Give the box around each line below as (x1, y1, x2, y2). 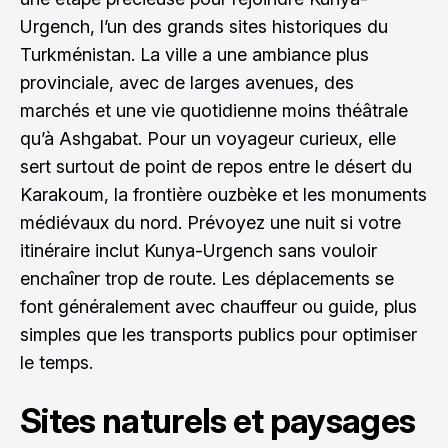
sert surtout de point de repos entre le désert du (20, 156, 412, 177)
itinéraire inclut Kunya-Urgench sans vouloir (20, 240, 377, 261)
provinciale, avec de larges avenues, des (20, 72, 354, 93)
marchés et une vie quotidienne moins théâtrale (20, 100, 408, 121)
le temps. (20, 352, 93, 373)
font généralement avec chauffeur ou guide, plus (20, 296, 417, 317)
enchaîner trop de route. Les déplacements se (20, 268, 394, 289)
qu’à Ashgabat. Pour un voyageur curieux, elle (20, 128, 396, 149)
